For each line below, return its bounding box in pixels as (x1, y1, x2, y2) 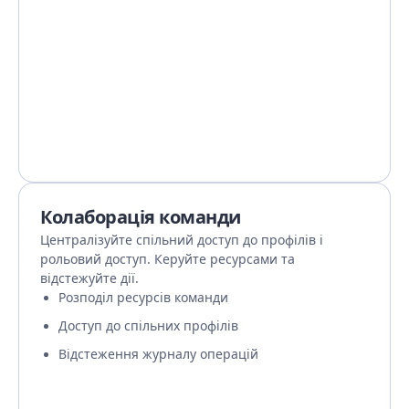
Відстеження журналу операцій (58, 346, 258, 362)
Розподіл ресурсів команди (58, 289, 228, 305)
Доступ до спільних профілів (58, 318, 238, 333)
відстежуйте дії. (40, 270, 139, 286)
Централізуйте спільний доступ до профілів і (40, 232, 323, 247)
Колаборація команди (40, 204, 241, 230)
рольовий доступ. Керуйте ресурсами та (40, 251, 295, 267)
